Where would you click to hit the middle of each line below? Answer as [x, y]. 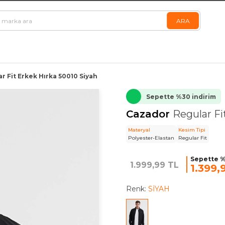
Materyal [139, 130]
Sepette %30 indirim [181, 96]
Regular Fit [192, 138]
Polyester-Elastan [151, 138]
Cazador [149, 114]
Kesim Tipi [192, 130]
